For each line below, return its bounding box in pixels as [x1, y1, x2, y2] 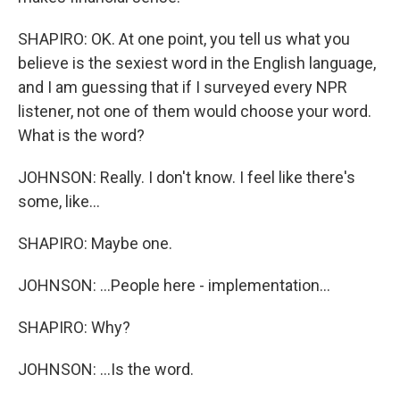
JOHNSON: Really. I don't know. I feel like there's [18, 168, 355, 187]
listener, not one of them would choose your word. [18, 102, 371, 121]
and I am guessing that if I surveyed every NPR [18, 78, 347, 96]
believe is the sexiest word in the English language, [18, 54, 376, 72]
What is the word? [18, 126, 145, 145]
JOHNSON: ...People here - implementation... [18, 276, 330, 295]
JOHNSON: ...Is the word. [18, 360, 194, 379]
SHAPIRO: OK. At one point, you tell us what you [18, 29, 350, 48]
